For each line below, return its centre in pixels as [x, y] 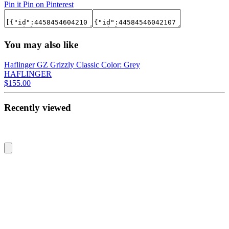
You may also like [41, 44]
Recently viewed [38, 108]
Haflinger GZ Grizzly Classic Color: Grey [72, 64]
